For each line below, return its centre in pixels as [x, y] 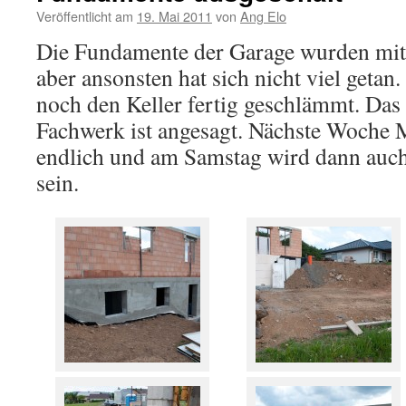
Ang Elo [263, 16]
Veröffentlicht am [85, 16]
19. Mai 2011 [174, 16]
